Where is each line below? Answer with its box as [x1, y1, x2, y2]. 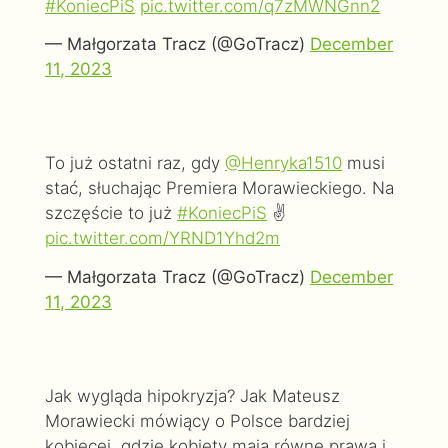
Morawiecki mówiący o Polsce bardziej [45, 410, 351, 431]
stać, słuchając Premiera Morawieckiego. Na [45, 178, 395, 199]
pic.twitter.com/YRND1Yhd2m [45, 228, 281, 249]
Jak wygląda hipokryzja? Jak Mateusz [45, 385, 341, 406]
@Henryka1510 [225, 153, 343, 174]
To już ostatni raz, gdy [45, 153, 226, 174]
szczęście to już [45, 203, 178, 224]
